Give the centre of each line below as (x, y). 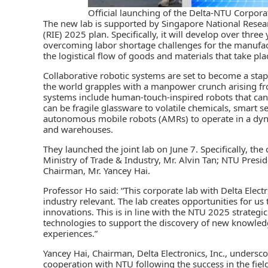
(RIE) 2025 (65, 34)
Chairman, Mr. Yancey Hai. (97, 170)
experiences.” (70, 233)
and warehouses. (78, 129)
